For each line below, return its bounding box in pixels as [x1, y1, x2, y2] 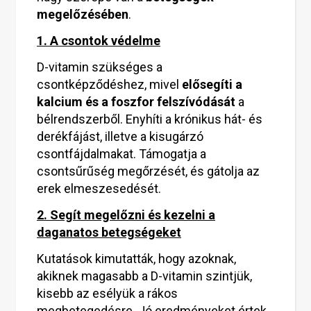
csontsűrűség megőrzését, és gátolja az [37, 164, 260, 178]
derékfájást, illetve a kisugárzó [37, 129, 203, 144]
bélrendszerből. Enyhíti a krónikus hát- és [37, 112, 262, 126]
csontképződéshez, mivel [37, 77, 182, 92]
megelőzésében [37, 7, 128, 22]
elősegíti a [182, 77, 242, 92]
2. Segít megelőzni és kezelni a [37, 208, 215, 222]
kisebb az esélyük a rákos [37, 286, 178, 301]
